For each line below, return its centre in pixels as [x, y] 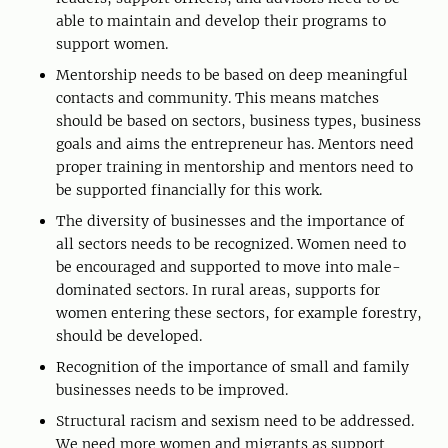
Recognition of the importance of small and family [232, 366]
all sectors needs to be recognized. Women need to [231, 243]
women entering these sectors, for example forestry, [239, 312]
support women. [112, 43]
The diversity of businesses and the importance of [230, 220]
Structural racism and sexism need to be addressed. [235, 420]
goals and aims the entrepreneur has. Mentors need [235, 143]
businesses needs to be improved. [172, 389]
